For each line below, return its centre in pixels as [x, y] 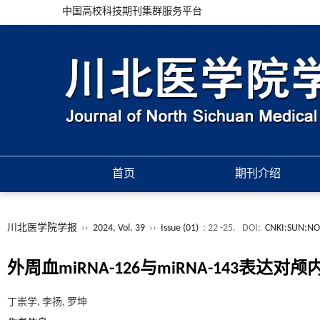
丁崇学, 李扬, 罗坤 [47, 302]
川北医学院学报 [42, 228]
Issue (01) [180, 228]
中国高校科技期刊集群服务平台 [132, 12]
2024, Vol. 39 [120, 228]
